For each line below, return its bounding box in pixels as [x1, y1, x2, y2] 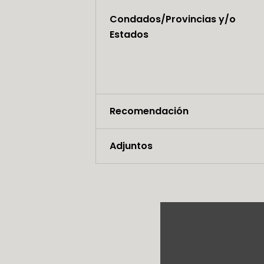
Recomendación [109, 104, 189, 118]
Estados [109, 28, 148, 42]
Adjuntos [109, 139, 153, 153]
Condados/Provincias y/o [109, 12, 236, 27]
